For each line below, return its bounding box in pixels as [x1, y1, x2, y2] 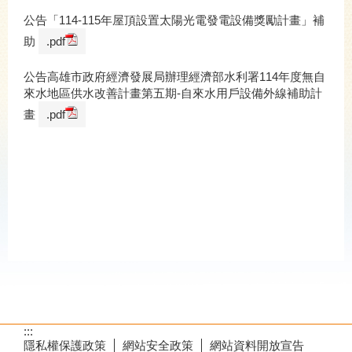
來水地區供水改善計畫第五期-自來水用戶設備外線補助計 [24, 86, 322, 101]
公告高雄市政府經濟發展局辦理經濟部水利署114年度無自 [24, 70, 325, 84]
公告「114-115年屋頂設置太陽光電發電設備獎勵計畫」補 [24, 13, 324, 27]
